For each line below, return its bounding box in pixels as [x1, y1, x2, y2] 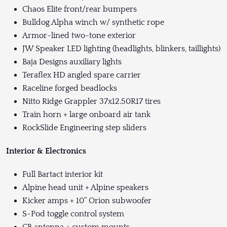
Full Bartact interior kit [22, 169, 103, 179]
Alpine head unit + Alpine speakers [22, 182, 148, 192]
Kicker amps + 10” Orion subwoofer [22, 196, 152, 205]
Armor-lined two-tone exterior [22, 30, 136, 40]
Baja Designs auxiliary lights [22, 57, 122, 66]
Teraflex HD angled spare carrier [22, 70, 141, 80]
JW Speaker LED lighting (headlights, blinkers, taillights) [22, 44, 220, 53]
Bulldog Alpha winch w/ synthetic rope [22, 17, 164, 27]
